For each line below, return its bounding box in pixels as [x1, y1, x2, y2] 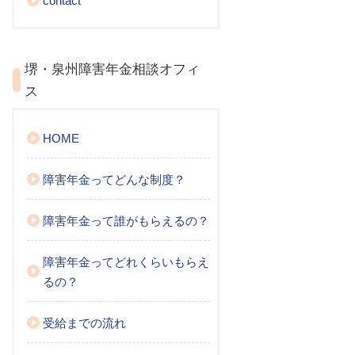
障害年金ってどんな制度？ [43, 173, 185, 186]
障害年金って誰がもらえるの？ [43, 214, 209, 227]
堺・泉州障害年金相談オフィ [25, 62, 200, 76]
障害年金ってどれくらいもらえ [43, 255, 209, 269]
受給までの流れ [43, 316, 126, 330]
